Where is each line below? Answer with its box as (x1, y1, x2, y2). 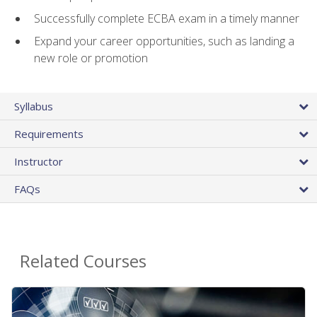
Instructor (14, 154, 63, 168)
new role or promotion (34, 50, 148, 67)
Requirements (14, 126, 83, 141)
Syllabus (14, 98, 53, 113)
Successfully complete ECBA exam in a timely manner (34, 10, 299, 26)
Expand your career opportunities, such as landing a (34, 33, 294, 50)
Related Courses (20, 248, 146, 272)
